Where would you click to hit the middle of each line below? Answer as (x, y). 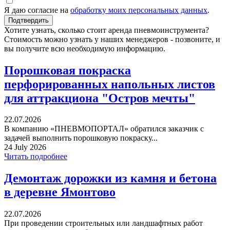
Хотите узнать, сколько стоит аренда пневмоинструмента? (107, 30)
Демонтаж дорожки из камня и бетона (110, 178)
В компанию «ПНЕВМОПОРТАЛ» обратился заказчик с (104, 129)
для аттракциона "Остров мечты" (100, 98)
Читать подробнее (36, 157)
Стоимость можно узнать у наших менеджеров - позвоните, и (112, 39)
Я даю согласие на (37, 10)
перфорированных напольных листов (110, 84)
